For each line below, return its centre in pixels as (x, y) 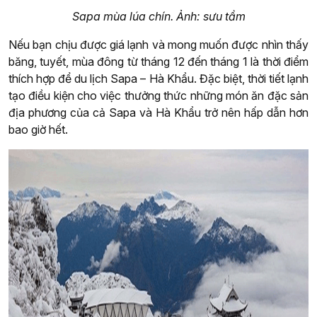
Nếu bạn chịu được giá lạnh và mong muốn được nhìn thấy (158, 45)
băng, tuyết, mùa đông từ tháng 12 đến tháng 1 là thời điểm (158, 62)
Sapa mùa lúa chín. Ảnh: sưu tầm (158, 17)
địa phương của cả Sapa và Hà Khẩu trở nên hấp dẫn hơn (158, 113)
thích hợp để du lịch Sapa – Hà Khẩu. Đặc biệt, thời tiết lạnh (158, 79)
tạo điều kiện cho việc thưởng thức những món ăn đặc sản (158, 96)
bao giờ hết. (38, 130)
